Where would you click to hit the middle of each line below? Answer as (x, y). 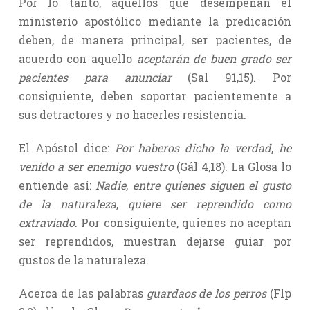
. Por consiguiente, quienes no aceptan (183, 222)
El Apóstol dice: (66, 147)
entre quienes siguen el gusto (210, 185)
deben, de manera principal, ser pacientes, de (155, 39)
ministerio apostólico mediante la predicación (155, 21)
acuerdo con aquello (77, 58)
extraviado (46, 222)
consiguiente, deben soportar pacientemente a (155, 95)
